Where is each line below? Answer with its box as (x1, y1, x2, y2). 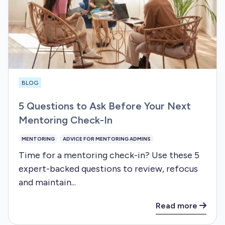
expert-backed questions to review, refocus (19, 163, 198, 174)
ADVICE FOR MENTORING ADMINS (63, 135, 151, 142)
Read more (156, 201, 199, 211)
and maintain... (19, 176, 76, 188)
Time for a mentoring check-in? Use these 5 (19, 149, 199, 161)
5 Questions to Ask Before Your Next (19, 99, 191, 112)
